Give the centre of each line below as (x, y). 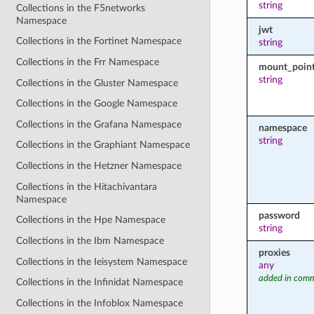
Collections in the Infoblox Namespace (100, 303)
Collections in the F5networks (81, 8)
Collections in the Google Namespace (97, 104)
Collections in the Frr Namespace (88, 62)
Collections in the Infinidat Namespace (100, 282)
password (279, 215)
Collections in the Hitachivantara (87, 186)
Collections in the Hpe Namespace (91, 220)
